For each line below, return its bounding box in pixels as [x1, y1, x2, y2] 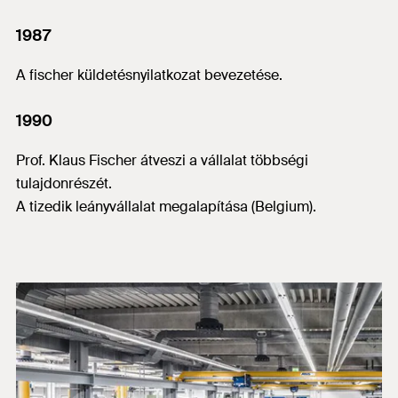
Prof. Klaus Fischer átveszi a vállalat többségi [16, 150, 308, 170]
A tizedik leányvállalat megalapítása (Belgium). [16, 196, 316, 216]
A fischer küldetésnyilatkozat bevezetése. [16, 65, 283, 84]
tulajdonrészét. [16, 173, 112, 193]
